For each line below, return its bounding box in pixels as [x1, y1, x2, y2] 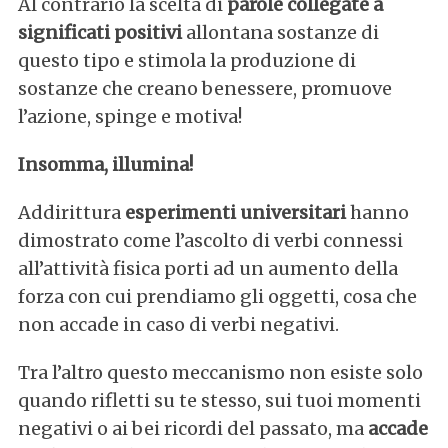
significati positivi [17, 20, 182, 44]
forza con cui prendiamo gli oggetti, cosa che [17, 284, 417, 308]
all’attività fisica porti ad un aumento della [17, 256, 398, 280]
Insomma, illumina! [17, 152, 193, 176]
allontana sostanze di [181, 20, 379, 44]
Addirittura [17, 200, 125, 224]
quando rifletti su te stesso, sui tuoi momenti [17, 388, 421, 412]
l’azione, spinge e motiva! [17, 104, 242, 128]
